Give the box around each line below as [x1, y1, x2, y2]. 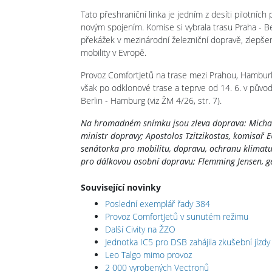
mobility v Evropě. [81, 46, 146, 58]
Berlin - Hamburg [81, 94, 148, 106]
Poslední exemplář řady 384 [105, 197, 210, 209]
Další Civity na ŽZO [105, 223, 175, 235]
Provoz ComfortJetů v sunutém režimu [105, 210, 248, 222]
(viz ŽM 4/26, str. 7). [148, 94, 222, 106]
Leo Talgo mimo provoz [105, 248, 192, 260]
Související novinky [81, 181, 161, 193]
